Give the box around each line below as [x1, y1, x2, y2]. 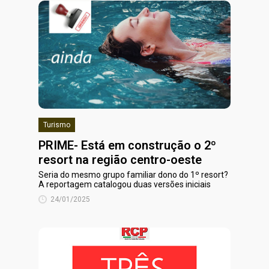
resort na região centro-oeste [38, 153, 202, 167]
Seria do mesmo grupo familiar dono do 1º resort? [38, 170, 228, 180]
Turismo [43, 121, 70, 129]
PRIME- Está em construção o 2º [38, 138, 216, 153]
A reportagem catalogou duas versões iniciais [38, 180, 211, 189]
